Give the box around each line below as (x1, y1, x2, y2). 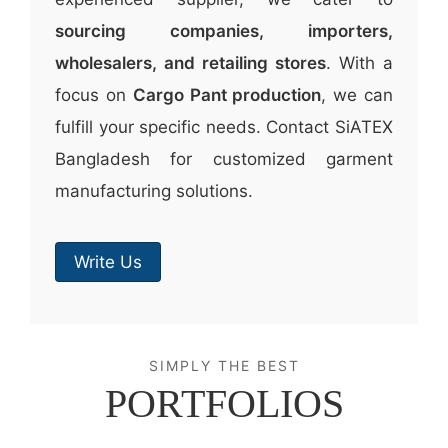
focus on (55, 85, 133, 105)
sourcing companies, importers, (55, 21, 393, 41)
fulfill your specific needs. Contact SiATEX (55, 117, 393, 137)
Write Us (74, 251, 142, 272)
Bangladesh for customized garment (55, 149, 393, 169)
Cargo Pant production (132, 85, 322, 105)
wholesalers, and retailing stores (55, 53, 326, 73)
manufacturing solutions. (55, 181, 253, 201)
